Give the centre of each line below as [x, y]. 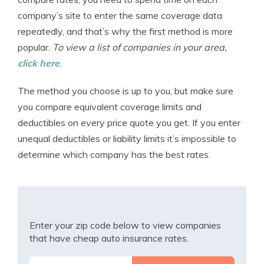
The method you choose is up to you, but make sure [126, 91]
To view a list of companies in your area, [140, 47]
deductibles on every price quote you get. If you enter [129, 123]
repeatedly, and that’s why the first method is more [125, 31]
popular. [35, 47]
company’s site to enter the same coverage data [120, 15]
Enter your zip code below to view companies [125, 225]
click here [39, 63]
